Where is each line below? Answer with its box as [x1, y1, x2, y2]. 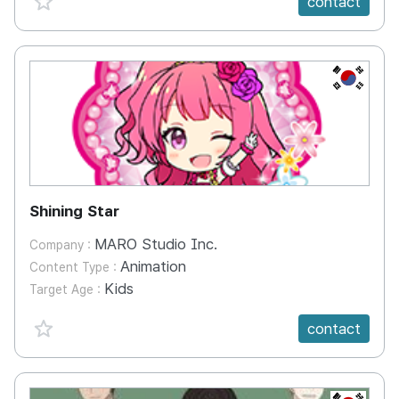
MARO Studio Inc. [94, 235, 218, 253]
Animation [120, 257, 186, 275]
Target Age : [29, 282, 104, 297]
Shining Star [29, 202, 119, 220]
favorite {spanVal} [43, 315, 161, 333]
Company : [29, 238, 94, 252]
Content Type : [29, 260, 120, 274]
